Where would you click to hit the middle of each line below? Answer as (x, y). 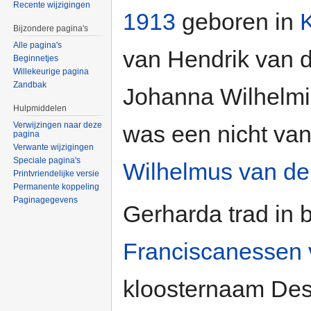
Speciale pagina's (47, 160)
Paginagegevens (46, 200)
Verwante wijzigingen (54, 147)
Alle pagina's (38, 45)
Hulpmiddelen (40, 109)
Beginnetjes (36, 59)
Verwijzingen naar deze (58, 125)
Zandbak (30, 85)
